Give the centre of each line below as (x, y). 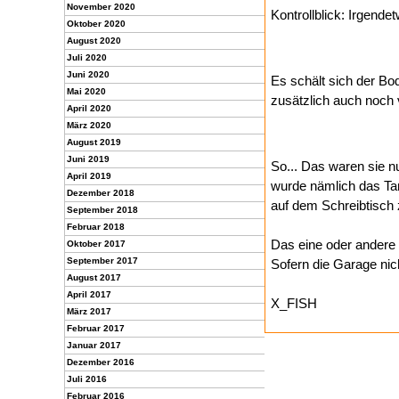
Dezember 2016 (101, 362)
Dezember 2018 (101, 193)
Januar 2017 (94, 345)
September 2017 (102, 261)
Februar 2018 (96, 227)
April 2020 (89, 108)
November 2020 (101, 7)
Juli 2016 (87, 379)
